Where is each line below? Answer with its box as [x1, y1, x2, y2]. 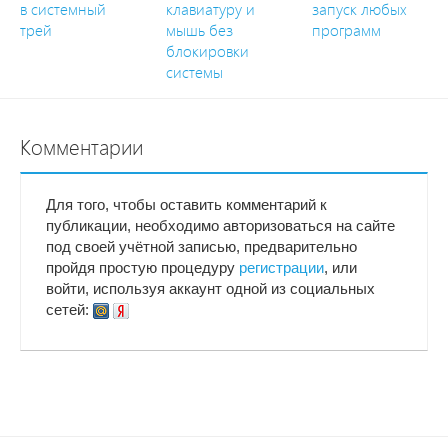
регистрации [239, 258, 324, 276]
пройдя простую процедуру [46, 258, 239, 276]
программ [311, 20, 381, 40]
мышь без [165, 20, 233, 40]
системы [165, 62, 223, 82]
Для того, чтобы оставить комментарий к [46, 195, 327, 213]
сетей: [46, 300, 93, 318]
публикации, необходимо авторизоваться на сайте [46, 216, 395, 234]
